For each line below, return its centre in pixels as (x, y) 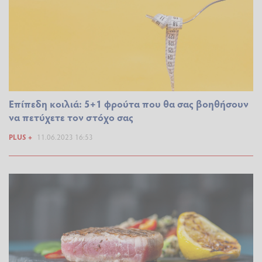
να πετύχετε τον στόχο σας (71, 117)
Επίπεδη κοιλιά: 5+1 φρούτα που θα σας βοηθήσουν (129, 104)
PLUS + (20, 137)
